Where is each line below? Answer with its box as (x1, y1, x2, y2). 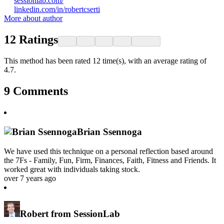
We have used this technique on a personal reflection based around (4, 146, 213, 155)
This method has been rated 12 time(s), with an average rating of (4, 56, 206, 65)
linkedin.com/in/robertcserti (14, 5, 100, 14)
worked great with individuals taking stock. (4, 164, 140, 173)
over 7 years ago (4, 173, 56, 182)
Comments (13, 84, 68, 98)
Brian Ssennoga (77, 126, 142, 137)
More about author (4, 14, 62, 23)
